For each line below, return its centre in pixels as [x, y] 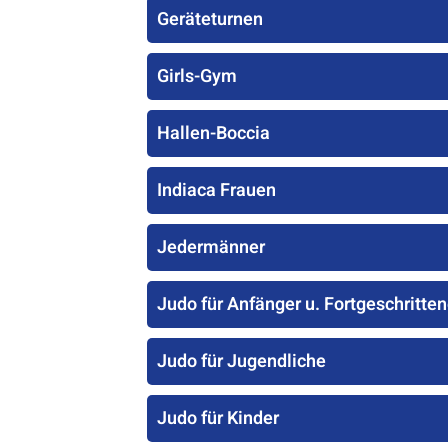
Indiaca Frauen [216, 190]
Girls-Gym [197, 76]
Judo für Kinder [218, 418]
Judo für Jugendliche [241, 361]
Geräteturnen [210, 19]
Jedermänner [211, 247]
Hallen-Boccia [213, 133]
